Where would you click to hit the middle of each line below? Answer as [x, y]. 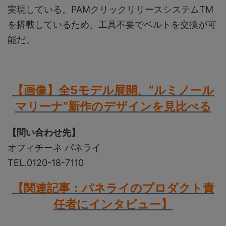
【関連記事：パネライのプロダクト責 [113, 188]
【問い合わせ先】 [44, 132]
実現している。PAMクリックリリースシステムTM [110, 9]
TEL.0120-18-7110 [46, 162]
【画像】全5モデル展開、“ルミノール [113, 90]
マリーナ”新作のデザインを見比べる [113, 106]
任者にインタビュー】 [113, 204]
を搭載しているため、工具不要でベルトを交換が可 [112, 24]
